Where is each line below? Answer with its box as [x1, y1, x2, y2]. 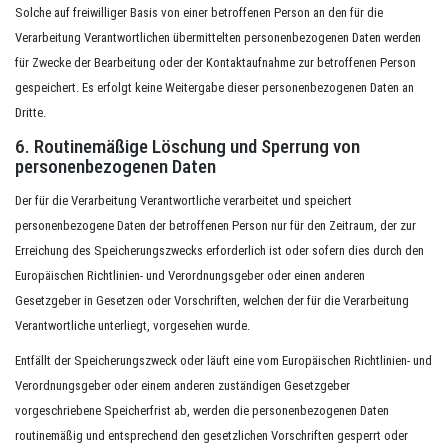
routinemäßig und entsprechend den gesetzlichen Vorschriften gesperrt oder [15, 428, 408, 443]
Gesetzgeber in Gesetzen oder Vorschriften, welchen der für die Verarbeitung [15, 293, 409, 308]
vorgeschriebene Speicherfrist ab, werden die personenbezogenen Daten [15, 403, 389, 418]
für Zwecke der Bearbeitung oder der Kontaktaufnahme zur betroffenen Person [15, 55, 416, 70]
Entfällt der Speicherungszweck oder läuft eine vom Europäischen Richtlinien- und [15, 353, 432, 368]
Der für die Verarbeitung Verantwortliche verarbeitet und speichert [15, 193, 352, 208]
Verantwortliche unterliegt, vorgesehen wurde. [15, 318, 250, 333]
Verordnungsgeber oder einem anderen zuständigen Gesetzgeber [15, 378, 350, 393]
